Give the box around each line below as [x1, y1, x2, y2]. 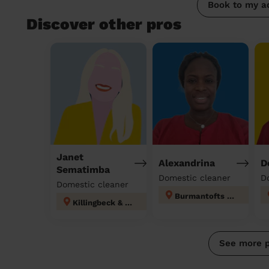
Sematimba [56, 163, 110, 175]
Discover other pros [26, 14, 181, 33]
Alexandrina [159, 157, 215, 169]
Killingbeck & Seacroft [125, 198, 132, 207]
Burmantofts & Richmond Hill [227, 192, 234, 201]
